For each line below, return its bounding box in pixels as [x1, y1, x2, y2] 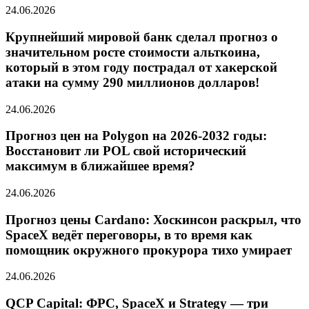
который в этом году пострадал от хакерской [6, 59, 277, 74]
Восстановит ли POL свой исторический [6, 143, 246, 159]
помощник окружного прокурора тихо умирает [6, 242, 292, 257]
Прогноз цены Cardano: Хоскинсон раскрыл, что [6, 212, 301, 227]
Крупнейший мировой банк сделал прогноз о [6, 29, 278, 44]
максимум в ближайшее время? [6, 159, 195, 174]
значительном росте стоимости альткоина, [6, 44, 260, 59]
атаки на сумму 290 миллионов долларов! [6, 74, 259, 90]
